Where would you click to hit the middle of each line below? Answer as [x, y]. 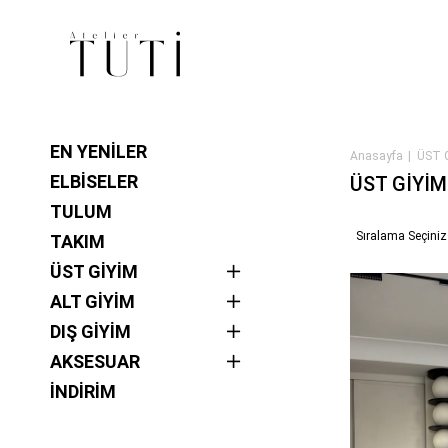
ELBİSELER [94, 181]
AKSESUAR [95, 361]
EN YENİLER [98, 151]
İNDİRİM [83, 391]
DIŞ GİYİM [90, 331]
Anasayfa [376, 155]
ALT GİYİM [92, 301]
